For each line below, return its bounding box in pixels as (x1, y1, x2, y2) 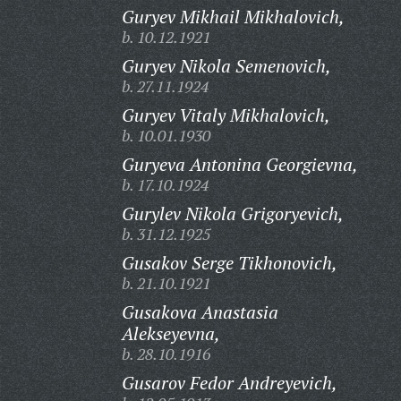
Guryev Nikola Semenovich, (121, 54, 331, 78)
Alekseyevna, (121, 321, 220, 346)
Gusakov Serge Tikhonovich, (121, 251, 337, 275)
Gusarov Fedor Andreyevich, (121, 371, 337, 395)
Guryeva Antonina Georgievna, (121, 152, 358, 176)
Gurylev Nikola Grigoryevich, (121, 201, 344, 226)
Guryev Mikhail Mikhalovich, (121, 4, 345, 29)
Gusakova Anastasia (121, 300, 278, 324)
